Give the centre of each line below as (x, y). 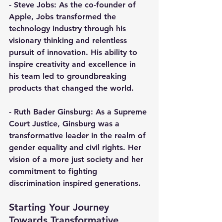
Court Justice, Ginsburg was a (65, 124)
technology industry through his (69, 29)
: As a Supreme (120, 112)
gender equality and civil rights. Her (76, 148)
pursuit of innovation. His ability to (74, 53)
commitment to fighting (54, 171)
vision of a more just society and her (77, 160)
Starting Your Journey (60, 207)
